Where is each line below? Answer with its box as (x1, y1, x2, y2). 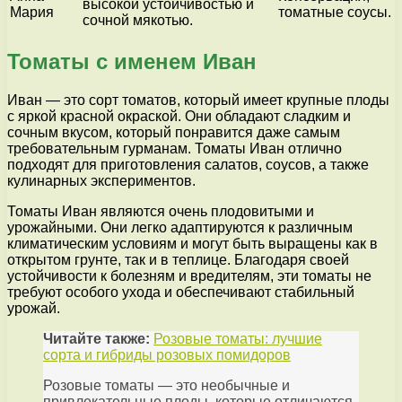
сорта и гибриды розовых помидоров (43, 347, 291, 363)
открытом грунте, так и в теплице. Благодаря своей (7, 252, 349, 268)
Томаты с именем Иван (7, 49, 257, 74)
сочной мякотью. (83, 13, 193, 29)
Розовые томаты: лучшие (153, 331, 322, 347)
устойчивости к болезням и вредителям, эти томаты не (7, 268, 371, 284)
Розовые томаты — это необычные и (43, 378, 290, 394)
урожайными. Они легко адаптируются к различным (7, 220, 353, 236)
